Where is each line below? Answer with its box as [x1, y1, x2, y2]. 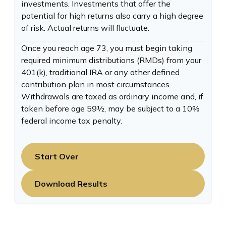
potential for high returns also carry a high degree [21, 10, 203, 21]
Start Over [35, 151, 79, 161]
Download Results [35, 178, 107, 189]
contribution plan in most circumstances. [21, 79, 171, 89]
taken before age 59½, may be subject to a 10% [21, 103, 200, 114]
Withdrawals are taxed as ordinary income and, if [21, 91, 203, 101]
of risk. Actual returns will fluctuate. [21, 22, 149, 33]
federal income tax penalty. [21, 115, 122, 126]
